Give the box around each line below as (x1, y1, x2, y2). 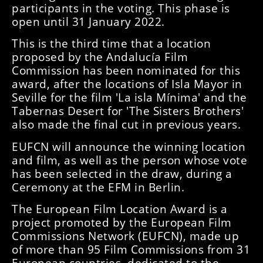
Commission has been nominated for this (12, 62, 240, 79)
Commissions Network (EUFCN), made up (12, 228, 239, 244)
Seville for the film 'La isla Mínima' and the (12, 89, 247, 106)
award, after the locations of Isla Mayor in (12, 76, 242, 92)
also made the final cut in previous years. (12, 116, 241, 133)
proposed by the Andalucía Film (12, 49, 188, 65)
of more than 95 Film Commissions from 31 (12, 241, 250, 258)
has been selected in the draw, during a (12, 165, 232, 181)
